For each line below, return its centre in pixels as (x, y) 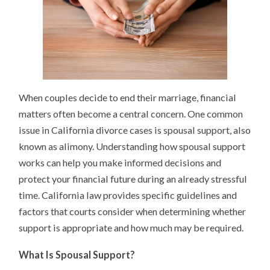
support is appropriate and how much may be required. (131, 227)
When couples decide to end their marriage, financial (128, 97)
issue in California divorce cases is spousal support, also (135, 130)
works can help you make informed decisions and (120, 162)
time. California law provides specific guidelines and (128, 195)
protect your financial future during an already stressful (133, 178)
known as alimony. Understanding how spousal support (132, 146)
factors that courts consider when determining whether (133, 211)
